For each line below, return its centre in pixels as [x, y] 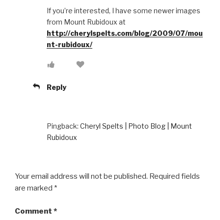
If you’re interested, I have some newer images [124, 11]
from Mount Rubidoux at [86, 22]
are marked [34, 188]
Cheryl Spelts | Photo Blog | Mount [136, 126]
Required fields [175, 177]
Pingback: [63, 126]
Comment [34, 211]
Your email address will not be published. [81, 177]
